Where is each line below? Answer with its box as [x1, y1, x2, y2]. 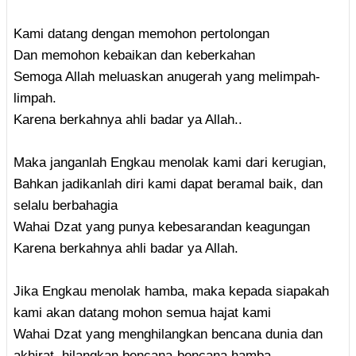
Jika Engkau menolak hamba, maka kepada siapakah [14, 283, 329, 299]
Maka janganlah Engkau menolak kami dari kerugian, [14, 154, 327, 170]
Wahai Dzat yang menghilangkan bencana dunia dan [14, 326, 323, 342]
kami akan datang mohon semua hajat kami [14, 304, 271, 320]
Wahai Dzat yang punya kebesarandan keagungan [14, 219, 310, 234]
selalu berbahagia [14, 197, 118, 213]
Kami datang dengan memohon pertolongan [14, 25, 269, 41]
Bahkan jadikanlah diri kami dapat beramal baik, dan [14, 176, 323, 192]
